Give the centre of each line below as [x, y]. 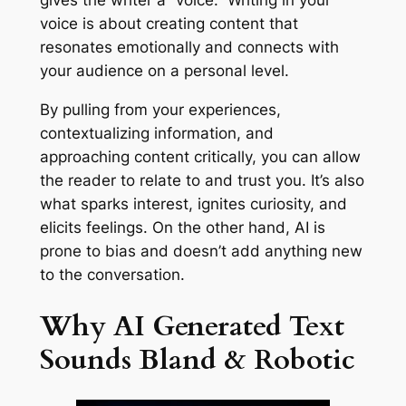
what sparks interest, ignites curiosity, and [193, 204]
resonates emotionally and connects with [189, 48]
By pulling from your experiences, [160, 110]
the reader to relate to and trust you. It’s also [202, 180]
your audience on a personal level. [166, 71]
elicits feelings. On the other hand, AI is [182, 227]
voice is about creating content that [169, 24]
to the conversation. [112, 275]
